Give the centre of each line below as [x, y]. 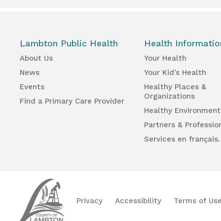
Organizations [170, 96]
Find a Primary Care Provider [72, 101]
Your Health [166, 58]
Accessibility [138, 201]
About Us [36, 58]
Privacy [90, 201]
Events [32, 87]
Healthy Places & [175, 87]
